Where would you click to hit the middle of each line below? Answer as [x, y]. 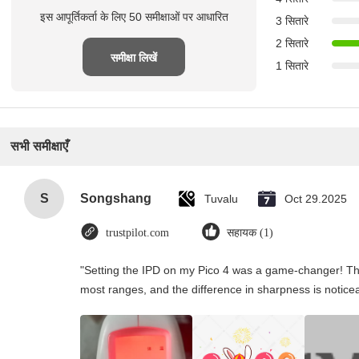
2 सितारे [292, 43]
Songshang [116, 198]
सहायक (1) [250, 233]
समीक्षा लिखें [134, 58]
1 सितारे [292, 66]
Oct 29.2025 [316, 199]
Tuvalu [221, 199]
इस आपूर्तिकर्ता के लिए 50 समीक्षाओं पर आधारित [134, 17]
